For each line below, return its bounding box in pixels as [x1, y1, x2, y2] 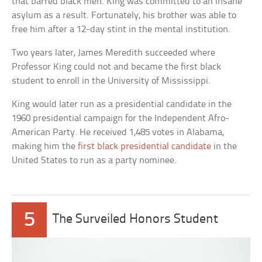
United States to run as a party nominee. [12, 155, 177, 166]
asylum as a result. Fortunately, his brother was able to [12, 10, 237, 20]
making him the [12, 141, 78, 151]
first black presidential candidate [78, 141, 212, 151]
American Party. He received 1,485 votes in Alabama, [12, 127, 225, 137]
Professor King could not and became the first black [12, 61, 222, 72]
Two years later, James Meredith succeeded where [12, 47, 216, 58]
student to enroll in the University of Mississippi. [12, 75, 211, 86]
